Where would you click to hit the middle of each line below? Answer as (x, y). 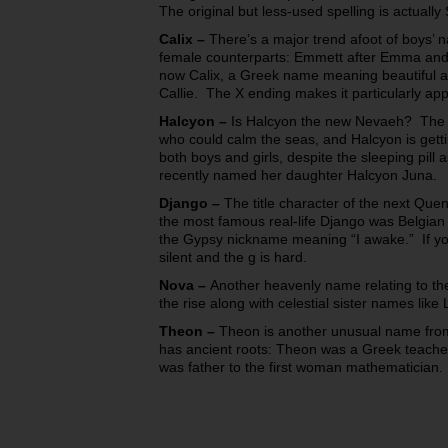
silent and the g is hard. (233, 256)
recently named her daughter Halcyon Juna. (298, 174)
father (206, 366)
